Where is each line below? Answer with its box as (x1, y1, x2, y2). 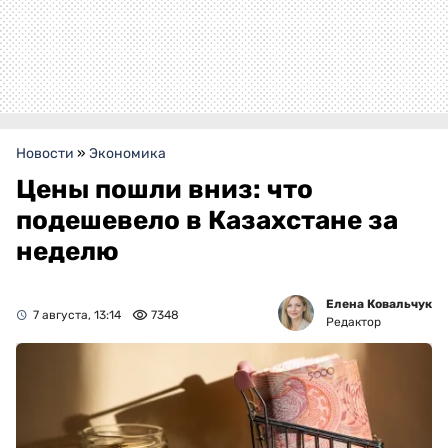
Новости (16, 145, 74, 163)
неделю (16, 236, 119, 268)
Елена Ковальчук (326, 297, 432, 312)
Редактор (326, 315, 381, 330)
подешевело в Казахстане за (16, 205, 398, 237)
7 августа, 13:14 (33, 308, 121, 323)
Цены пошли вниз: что (16, 174, 313, 206)
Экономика (89, 145, 166, 163)
